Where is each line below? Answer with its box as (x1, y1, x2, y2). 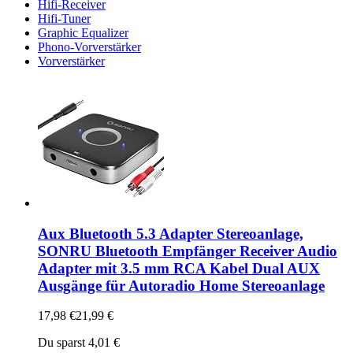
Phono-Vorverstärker (38, 39, 141, 54)
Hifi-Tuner (38, 11, 91, 25)
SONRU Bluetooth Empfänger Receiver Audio (38, 242, 337, 259)
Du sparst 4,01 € (38, 336, 120, 350)
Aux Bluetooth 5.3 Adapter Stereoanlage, (38, 225, 303, 242)
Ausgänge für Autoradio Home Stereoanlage (38, 277, 325, 294)
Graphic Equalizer (38, 25, 128, 39)
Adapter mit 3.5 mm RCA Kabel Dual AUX (38, 259, 320, 277)
